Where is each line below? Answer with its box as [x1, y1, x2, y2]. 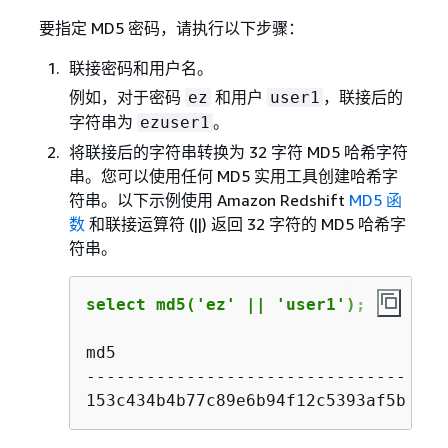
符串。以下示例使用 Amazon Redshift [68, 189, 349, 210]
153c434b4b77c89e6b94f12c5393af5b [85, 390, 406, 410]
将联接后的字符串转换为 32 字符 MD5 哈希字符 [68, 141, 408, 162]
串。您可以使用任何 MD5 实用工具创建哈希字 [68, 165, 398, 186]
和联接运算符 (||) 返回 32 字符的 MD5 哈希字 [84, 213, 406, 234]
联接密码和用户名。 [68, 57, 213, 78]
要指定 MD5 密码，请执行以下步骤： [38, 17, 304, 38]
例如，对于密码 [68, 86, 185, 107]
